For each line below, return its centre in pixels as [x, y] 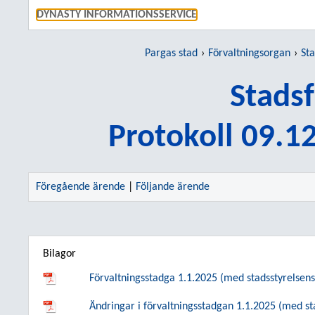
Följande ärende [173, 187]
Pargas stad [171, 53]
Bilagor [59, 254]
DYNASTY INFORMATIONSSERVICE [117, 15]
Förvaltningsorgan [249, 53]
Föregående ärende [81, 187]
